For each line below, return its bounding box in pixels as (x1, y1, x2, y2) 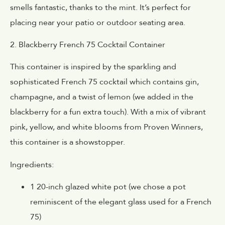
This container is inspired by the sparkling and (10, 61, 176, 73)
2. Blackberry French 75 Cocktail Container (10, 39, 165, 51)
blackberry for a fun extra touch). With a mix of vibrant (10, 106, 206, 118)
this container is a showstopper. (10, 137, 125, 148)
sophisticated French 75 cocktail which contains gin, (10, 76, 199, 88)
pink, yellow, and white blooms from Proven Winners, (10, 122, 203, 133)
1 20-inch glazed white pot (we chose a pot (30, 181, 186, 193)
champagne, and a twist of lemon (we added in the (10, 91, 193, 103)
